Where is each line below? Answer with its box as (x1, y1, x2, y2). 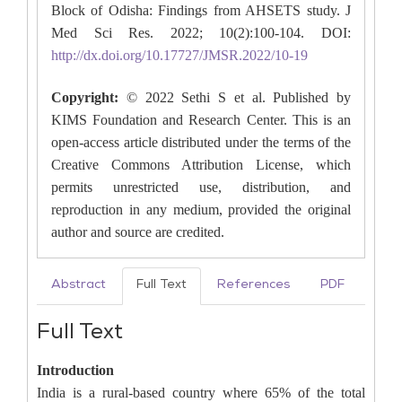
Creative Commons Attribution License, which (51, 157, 351, 172)
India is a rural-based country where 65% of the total (37, 385, 365, 400)
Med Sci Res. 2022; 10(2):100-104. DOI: (51, 25, 351, 40)
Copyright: (51, 90, 127, 105)
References (217, 278, 290, 293)
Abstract (51, 278, 106, 293)
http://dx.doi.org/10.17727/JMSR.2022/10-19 (51, 48, 308, 63)
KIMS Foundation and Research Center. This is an (51, 112, 351, 127)
